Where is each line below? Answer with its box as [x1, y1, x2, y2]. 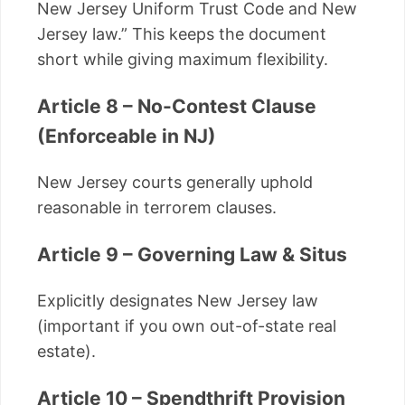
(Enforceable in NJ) [37, 125, 216, 148]
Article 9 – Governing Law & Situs [37, 243, 347, 267]
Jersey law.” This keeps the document [37, 24, 326, 44]
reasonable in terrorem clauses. [37, 198, 277, 218]
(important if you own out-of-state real [37, 316, 336, 336]
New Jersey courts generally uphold [37, 173, 313, 193]
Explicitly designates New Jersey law [37, 291, 318, 311]
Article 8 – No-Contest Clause [37, 95, 316, 118]
